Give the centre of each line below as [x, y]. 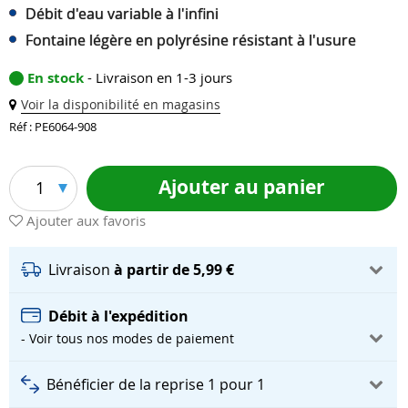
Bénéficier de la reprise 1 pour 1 [156, 384]
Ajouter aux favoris [86, 220]
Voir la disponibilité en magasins [121, 104]
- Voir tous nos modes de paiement [127, 338]
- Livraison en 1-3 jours [160, 77]
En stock [57, 78]
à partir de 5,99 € [174, 269]
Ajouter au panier [241, 188]
